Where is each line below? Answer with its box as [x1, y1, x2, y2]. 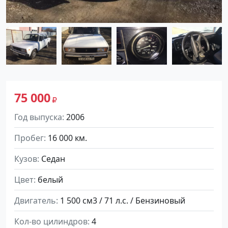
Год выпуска [14, 111, 62, 123]
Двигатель [14, 194, 56, 206]
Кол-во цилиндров [14, 215, 88, 227]
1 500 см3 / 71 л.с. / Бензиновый [60, 194, 185, 206]
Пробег [14, 132, 44, 144]
